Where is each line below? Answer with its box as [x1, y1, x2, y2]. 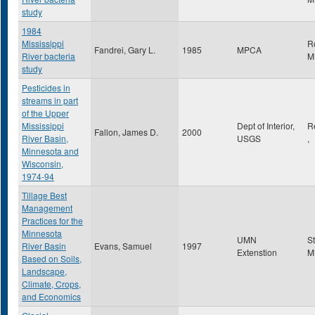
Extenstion [237, 246, 277, 258]
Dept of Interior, [237, 120, 295, 131]
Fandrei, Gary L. [94, 44, 155, 56]
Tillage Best [22, 189, 67, 201]
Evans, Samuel [94, 240, 152, 252]
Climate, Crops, [22, 278, 81, 290]
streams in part [22, 94, 78, 106]
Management [22, 202, 72, 214]
